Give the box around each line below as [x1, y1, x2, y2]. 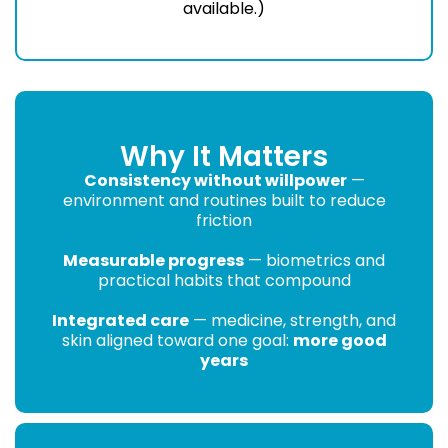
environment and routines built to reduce [62, 188, 386, 212]
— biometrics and [244, 248, 385, 272]
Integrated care [52, 308, 189, 332]
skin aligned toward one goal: [61, 328, 293, 352]
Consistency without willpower [83, 168, 347, 192]
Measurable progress [63, 248, 244, 272]
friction [196, 208, 252, 232]
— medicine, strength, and [189, 308, 396, 332]
